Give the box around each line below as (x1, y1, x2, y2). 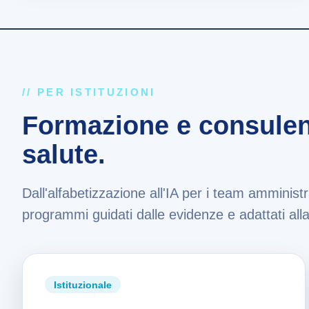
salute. (22, 140, 106, 169)
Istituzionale (53, 279, 112, 290)
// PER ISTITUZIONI (22, 86, 156, 98)
